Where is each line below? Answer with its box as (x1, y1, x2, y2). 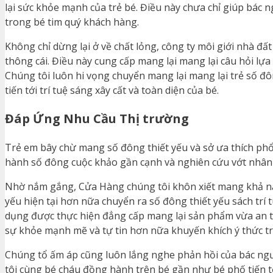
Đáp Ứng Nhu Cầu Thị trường (5, 110, 189, 127)
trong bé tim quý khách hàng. (5, 15, 139, 29)
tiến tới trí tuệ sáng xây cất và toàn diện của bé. (5, 83, 219, 97)
